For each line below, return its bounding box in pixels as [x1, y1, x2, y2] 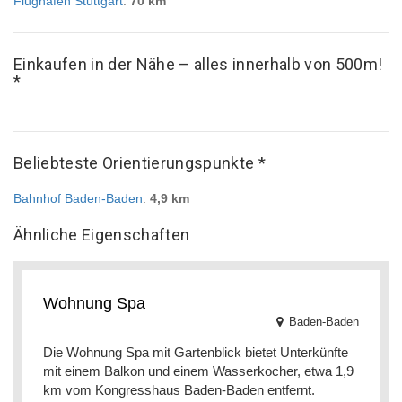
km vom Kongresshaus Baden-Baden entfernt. [43, 382, 315, 398]
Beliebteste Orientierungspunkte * [13, 153, 266, 172]
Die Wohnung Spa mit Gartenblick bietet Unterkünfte [43, 345, 348, 360]
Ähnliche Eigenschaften [13, 225, 190, 244]
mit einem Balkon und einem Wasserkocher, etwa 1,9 [43, 363, 354, 379]
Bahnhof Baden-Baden [13, 191, 143, 205]
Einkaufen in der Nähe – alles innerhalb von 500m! [13, 55, 383, 74]
